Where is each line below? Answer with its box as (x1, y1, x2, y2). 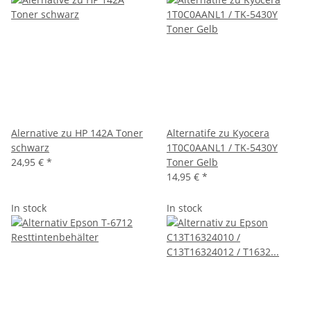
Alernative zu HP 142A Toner (11, 126, 143, 140)
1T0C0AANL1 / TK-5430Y (167, 140, 278, 154)
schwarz (11, 140, 49, 154)
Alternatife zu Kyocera (167, 126, 269, 140)
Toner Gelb (167, 155, 218, 169)
